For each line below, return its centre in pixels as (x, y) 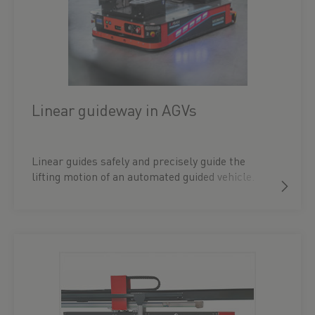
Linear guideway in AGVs (114, 110)
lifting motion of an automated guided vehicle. (143, 176)
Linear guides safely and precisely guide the (139, 161)
